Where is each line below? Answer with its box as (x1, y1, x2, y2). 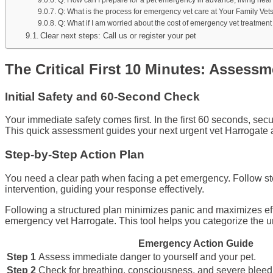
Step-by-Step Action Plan (5, 148, 144, 161)
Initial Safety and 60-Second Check (5, 90, 200, 103)
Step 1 (7, 251, 36, 262)
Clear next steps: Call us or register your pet (40, 30, 197, 40)
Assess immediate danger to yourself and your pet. (38, 251, 256, 262)
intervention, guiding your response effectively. (5, 183, 204, 194)
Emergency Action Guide (138, 238, 253, 249)
